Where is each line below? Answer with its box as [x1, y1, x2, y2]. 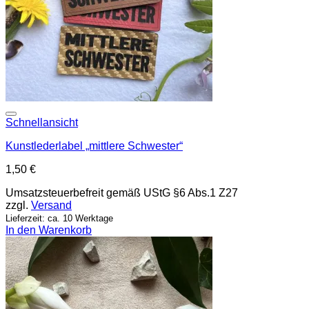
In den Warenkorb [6, 223, 92, 236]
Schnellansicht [6, 116, 78, 128]
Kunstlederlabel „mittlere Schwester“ [6, 139, 183, 152]
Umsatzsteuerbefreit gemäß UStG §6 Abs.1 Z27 [6, 186, 238, 199]
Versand [31, 199, 72, 211]
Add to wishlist [238, 113, 300, 125]
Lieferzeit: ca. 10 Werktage [6, 212, 113, 223]
